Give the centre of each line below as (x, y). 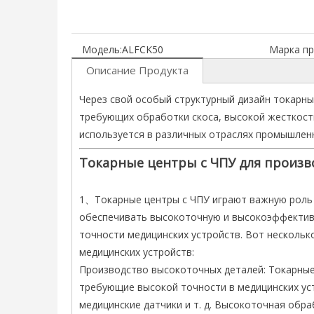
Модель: (102, 49)
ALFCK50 (143, 49)
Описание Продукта (137, 70)
